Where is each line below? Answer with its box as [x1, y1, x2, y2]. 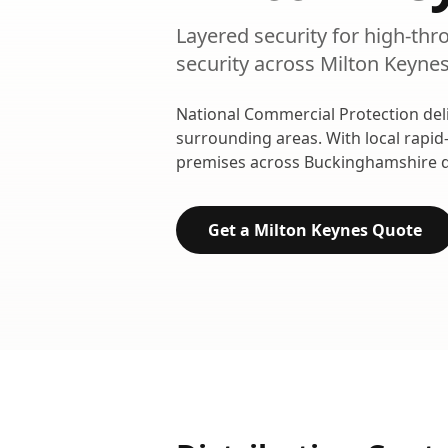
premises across [176, 151, 304, 173]
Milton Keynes [254, 219, 368, 241]
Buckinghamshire [304, 151, 437, 173]
